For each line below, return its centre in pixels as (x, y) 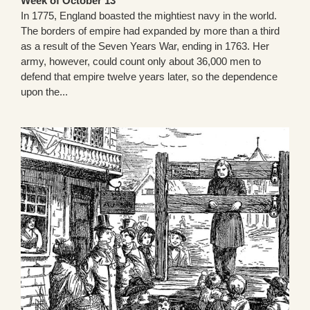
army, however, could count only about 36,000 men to (141, 62)
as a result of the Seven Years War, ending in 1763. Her (145, 46)
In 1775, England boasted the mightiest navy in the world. (149, 16)
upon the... (44, 92)
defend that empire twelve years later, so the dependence (149, 77)
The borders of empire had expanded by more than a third (150, 31)
